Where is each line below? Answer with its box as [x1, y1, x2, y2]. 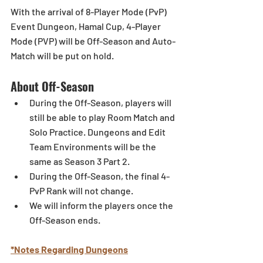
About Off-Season [11, 77, 97, 95]
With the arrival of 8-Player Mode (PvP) [11, 5, 168, 17]
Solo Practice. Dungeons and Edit [29, 126, 167, 137]
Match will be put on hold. [11, 49, 116, 61]
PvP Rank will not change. [29, 184, 135, 196]
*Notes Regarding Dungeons [11, 243, 128, 255]
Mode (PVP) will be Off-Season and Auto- [11, 35, 176, 46]
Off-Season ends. [29, 214, 100, 225]
